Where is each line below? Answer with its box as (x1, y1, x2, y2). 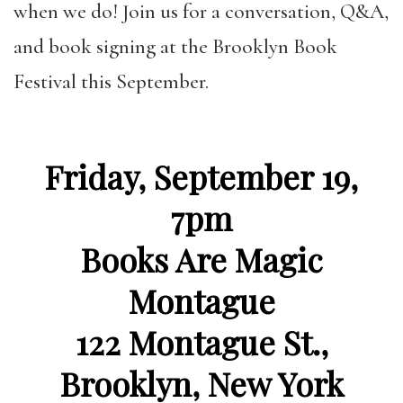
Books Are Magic (80, 237, 323, 282)
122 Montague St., (75, 320, 328, 364)
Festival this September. (13, 69, 209, 95)
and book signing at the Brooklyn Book (13, 34, 337, 60)
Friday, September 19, (45, 155, 358, 199)
